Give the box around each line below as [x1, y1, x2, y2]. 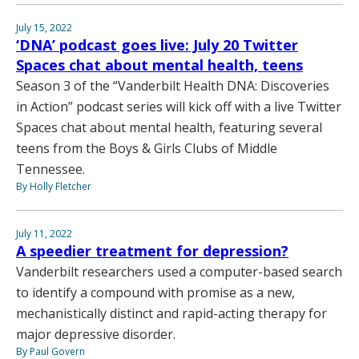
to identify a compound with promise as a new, [16, 283, 295, 301]
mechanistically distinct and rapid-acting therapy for [16, 304, 327, 322]
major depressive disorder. [16, 325, 175, 343]
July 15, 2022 [16, 20, 72, 34]
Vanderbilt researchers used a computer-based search [16, 262, 342, 280]
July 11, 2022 [16, 226, 72, 240]
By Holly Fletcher [16, 179, 91, 193]
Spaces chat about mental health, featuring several [16, 118, 322, 136]
